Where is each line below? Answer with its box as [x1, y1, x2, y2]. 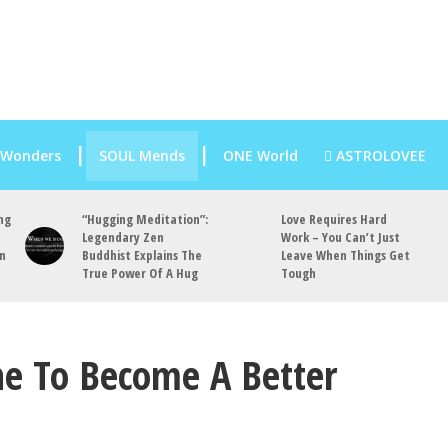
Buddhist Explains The [81, 246, 202, 264]
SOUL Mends [98, 145, 185, 165]
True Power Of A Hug [81, 264, 198, 282]
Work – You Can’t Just [280, 228, 400, 246]
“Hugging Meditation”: [81, 210, 208, 228]
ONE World [222, 145, 298, 165]
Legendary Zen [81, 228, 164, 246]
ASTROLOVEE [331, 145, 426, 165]
